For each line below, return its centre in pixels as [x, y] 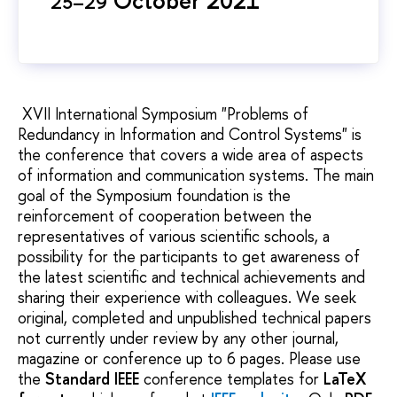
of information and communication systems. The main [196, 175]
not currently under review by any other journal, [178, 338]
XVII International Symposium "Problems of [163, 113]
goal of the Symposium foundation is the [154, 195]
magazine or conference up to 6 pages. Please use [189, 358]
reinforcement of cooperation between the [165, 215]
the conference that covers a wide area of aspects [191, 154]
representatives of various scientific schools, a [174, 236]
